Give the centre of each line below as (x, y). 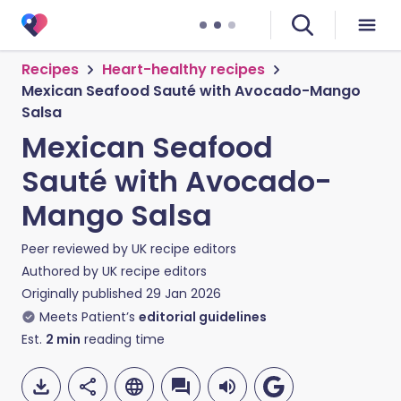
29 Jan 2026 (183, 294)
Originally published (82, 294)
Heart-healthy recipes (183, 69)
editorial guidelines (203, 317)
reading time (123, 339)
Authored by (62, 271)
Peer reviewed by (77, 249)
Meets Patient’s (87, 317)
